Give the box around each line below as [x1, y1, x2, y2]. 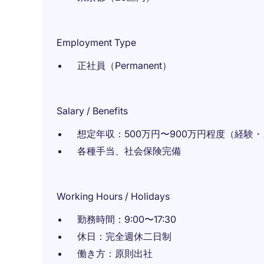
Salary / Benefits [57, 105, 128, 117]
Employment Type [57, 37, 136, 48]
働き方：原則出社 [77, 247, 153, 259]
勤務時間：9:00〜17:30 [77, 213, 176, 225]
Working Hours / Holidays [57, 190, 170, 202]
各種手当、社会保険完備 [77, 145, 181, 157]
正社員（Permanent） [77, 60, 171, 71]
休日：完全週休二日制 [77, 230, 171, 242]
